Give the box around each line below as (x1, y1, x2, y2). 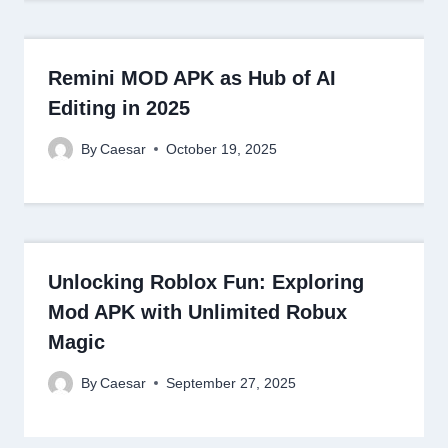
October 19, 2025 (166, 141, 278, 157)
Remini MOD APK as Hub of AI (48, 67, 336, 90)
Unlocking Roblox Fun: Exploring (48, 270, 364, 293)
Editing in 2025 (48, 97, 190, 120)
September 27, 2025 (166, 375, 297, 391)
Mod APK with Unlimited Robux (48, 300, 347, 323)
